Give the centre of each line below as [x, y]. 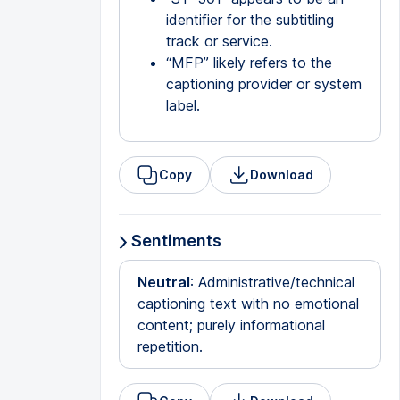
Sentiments [174, 241]
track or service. [219, 41]
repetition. [170, 346]
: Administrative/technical [272, 282]
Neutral [163, 282]
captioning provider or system [263, 84]
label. [183, 105]
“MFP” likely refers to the [249, 62]
